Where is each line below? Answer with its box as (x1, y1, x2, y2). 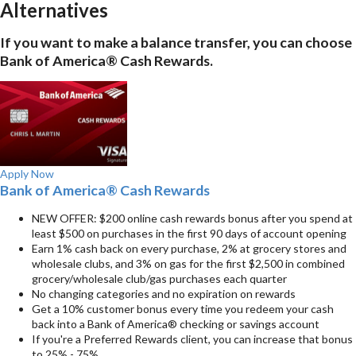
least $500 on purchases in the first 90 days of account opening (32, 226, 346, 241)
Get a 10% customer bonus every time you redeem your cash (32, 302, 334, 316)
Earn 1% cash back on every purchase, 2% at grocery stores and (32, 242, 346, 256)
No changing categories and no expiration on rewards (32, 287, 296, 301)
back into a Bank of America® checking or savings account (32, 317, 319, 331)
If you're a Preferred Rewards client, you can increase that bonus (32, 332, 353, 346)
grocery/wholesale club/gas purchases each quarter (32, 272, 287, 286)
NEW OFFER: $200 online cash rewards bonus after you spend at (32, 211, 353, 226)
